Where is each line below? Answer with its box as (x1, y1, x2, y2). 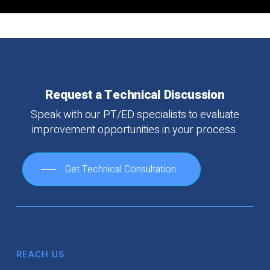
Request (45, 85, 93, 104)
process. (195, 121, 238, 138)
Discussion (163, 85, 225, 104)
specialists (136, 106, 186, 123)
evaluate (199, 106, 239, 123)
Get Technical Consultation (64, 162, 176, 177)
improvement (31, 121, 95, 138)
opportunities (97, 121, 160, 138)
